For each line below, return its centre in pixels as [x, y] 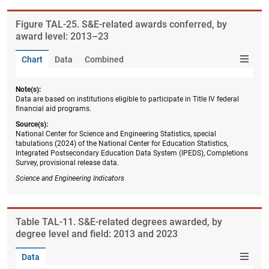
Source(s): [32, 124]
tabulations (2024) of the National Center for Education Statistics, [122, 143]
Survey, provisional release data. [67, 162]
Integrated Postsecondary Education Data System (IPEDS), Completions [132, 153]
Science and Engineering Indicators [70, 178]
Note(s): [28, 89]
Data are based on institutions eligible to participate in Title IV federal [127, 99]
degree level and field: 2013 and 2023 [97, 234]
